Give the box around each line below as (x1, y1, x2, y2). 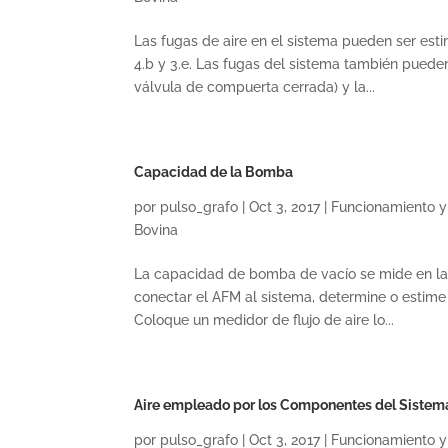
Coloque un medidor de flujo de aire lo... (134, 312, 395, 328)
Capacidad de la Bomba (134, 164, 294, 180)
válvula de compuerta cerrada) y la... (134, 79, 376, 95)
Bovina (134, 222, 179, 238)
